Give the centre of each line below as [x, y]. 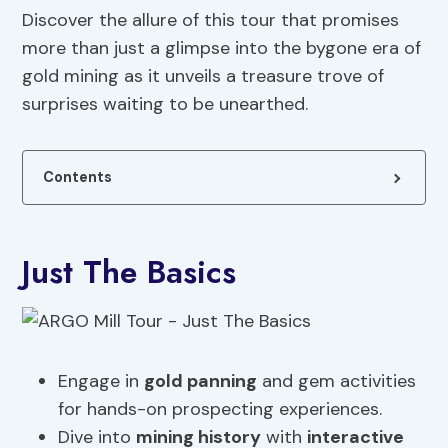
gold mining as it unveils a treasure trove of [203, 76]
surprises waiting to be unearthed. [165, 104]
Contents [78, 177]
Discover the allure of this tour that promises [211, 20]
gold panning [201, 381]
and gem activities [337, 381]
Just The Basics [129, 272]
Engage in [101, 381]
